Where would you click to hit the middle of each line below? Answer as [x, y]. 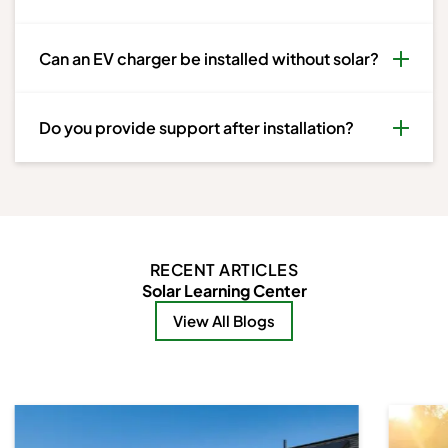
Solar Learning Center [224, 291]
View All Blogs [224, 321]
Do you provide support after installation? [196, 128]
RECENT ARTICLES [224, 270]
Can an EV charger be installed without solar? [209, 59]
